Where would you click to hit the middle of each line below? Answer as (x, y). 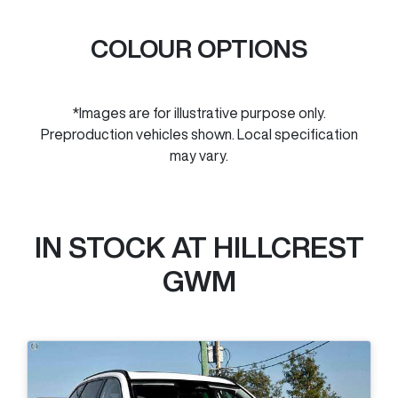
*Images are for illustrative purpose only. (199, 112)
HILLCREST (288, 247)
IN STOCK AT (123, 247)
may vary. (199, 155)
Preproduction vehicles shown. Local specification (199, 134)
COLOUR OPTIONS (199, 48)
